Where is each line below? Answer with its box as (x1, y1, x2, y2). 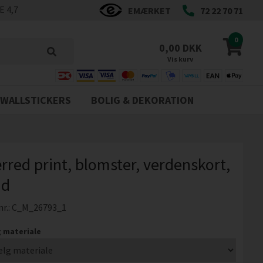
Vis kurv (167, 55, 194, 63)
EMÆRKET (128, 4, 171, 16)
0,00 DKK (159, 41, 203, 55)
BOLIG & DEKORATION (91, 93, 194, 107)
